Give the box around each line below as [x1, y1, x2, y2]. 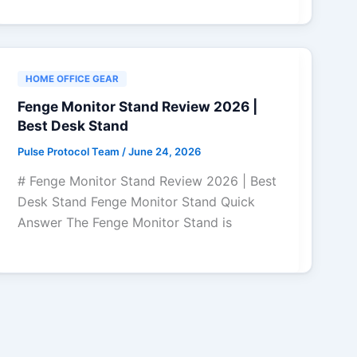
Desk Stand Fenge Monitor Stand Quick [18, 194, 256, 210]
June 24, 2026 [128, 144, 202, 158]
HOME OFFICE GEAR [25, 73, 120, 84]
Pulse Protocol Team [18, 144, 123, 158]
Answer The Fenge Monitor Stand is [18, 214, 233, 231]
